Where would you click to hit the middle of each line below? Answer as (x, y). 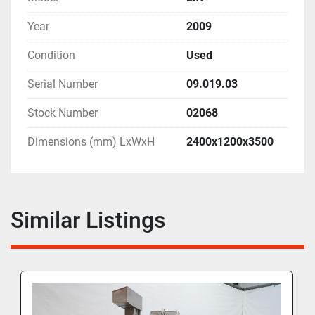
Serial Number (63, 84)
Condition (51, 56)
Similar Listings (95, 220)
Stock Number (63, 113)
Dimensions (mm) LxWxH (91, 142)
